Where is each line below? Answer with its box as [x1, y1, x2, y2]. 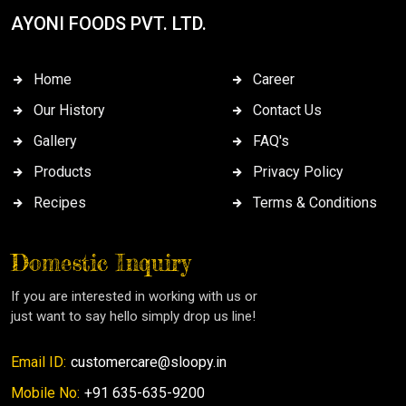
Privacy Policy [253, 163, 343, 181]
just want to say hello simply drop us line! [11, 308, 256, 325]
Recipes [34, 194, 86, 212]
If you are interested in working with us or [11, 288, 257, 305]
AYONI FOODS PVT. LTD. [11, 13, 207, 35]
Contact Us [253, 101, 322, 120]
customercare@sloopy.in [71, 353, 227, 372]
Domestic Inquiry [11, 249, 190, 277]
